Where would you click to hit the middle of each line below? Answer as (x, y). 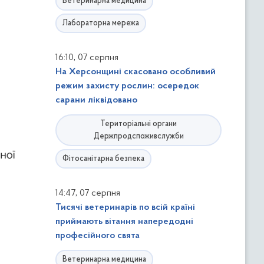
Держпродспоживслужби (138, 136)
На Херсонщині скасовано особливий (136, 72)
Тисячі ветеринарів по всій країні (125, 207)
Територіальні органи (138, 124)
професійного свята (98, 236)
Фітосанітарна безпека (103, 159)
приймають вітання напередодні (124, 222)
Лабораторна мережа (101, 23)
